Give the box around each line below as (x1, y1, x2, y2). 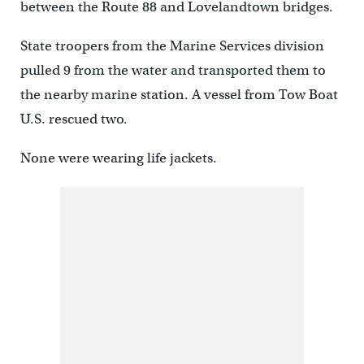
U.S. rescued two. (19, 110, 128, 128)
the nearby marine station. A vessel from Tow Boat (19, 85, 338, 103)
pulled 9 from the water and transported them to (19, 61, 326, 79)
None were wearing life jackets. (19, 149, 217, 167)
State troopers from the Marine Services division (19, 37, 324, 54)
